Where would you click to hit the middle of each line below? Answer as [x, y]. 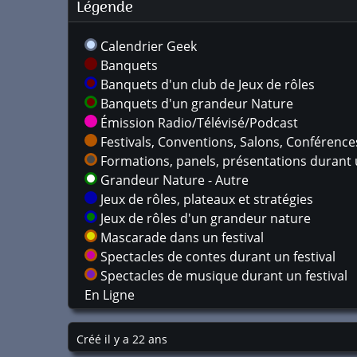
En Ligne [110, 295]
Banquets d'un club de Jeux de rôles [206, 84]
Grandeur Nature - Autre [173, 180]
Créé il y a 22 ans [122, 339]
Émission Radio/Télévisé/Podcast [198, 123]
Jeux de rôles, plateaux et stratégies [205, 199]
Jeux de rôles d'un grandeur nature [204, 218]
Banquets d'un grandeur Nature [195, 104]
